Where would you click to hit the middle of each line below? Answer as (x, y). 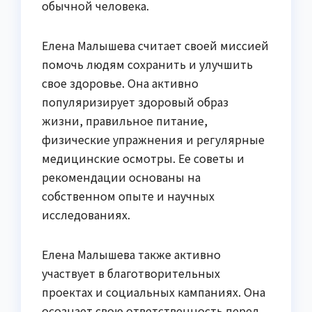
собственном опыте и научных (128, 195)
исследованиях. (86, 214)
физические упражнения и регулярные (153, 139)
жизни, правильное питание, (125, 120)
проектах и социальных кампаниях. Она (154, 291)
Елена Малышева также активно (131, 254)
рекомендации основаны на (121, 177)
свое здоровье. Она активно (120, 83)
